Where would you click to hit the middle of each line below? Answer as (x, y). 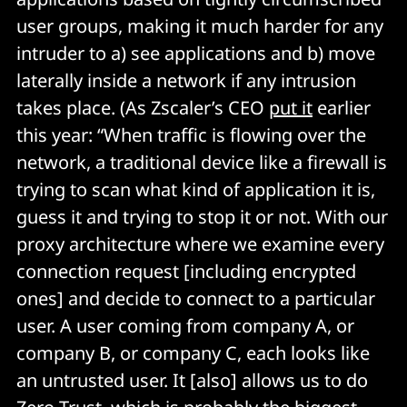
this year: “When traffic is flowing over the (191, 135)
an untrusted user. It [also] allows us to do (192, 380)
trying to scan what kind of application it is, (196, 189)
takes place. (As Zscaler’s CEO (143, 108)
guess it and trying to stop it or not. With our (202, 217)
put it (291, 108)
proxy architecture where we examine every (200, 244)
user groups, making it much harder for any (200, 26)
